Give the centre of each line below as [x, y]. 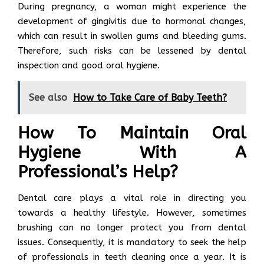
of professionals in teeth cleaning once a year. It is [132, 257]
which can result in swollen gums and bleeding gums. [132, 36]
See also [48, 97]
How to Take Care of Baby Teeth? [150, 97]
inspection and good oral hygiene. [89, 65]
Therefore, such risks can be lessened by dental [132, 50]
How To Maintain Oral [132, 133]
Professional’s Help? [98, 171]
